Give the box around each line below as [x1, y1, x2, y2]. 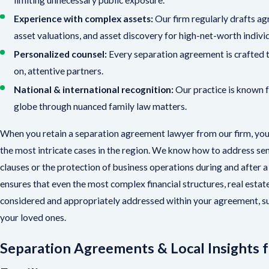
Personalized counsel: [14, 48, 107, 59]
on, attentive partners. [14, 65, 104, 76]
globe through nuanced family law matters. [14, 100, 187, 112]
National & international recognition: [14, 83, 174, 95]
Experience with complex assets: [14, 13, 154, 24]
